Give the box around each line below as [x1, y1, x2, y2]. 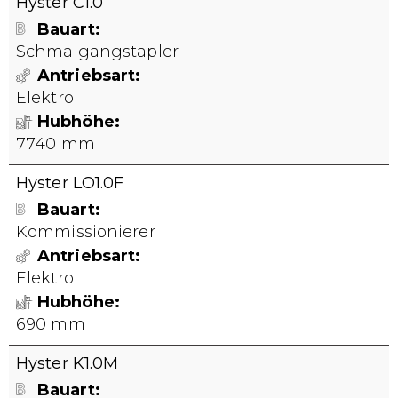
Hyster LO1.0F [16, 173, 124, 193]
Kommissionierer [16, 222, 155, 242]
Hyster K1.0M [16, 354, 119, 373]
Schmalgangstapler [16, 42, 179, 61]
